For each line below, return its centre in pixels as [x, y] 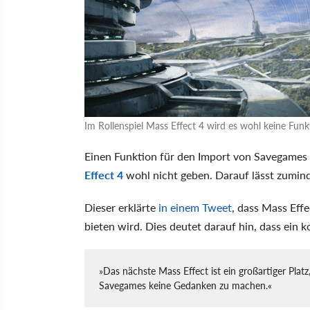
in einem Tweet [195, 207]
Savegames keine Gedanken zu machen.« [185, 285]
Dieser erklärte [121, 207]
